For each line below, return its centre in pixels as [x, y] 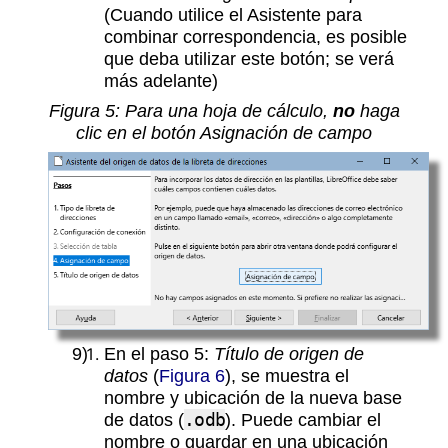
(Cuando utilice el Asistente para [233, 14]
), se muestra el [287, 376]
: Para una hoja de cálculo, [223, 110]
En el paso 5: [159, 354]
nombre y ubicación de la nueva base [253, 398]
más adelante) [161, 80]
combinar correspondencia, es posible [255, 36]
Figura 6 [192, 376]
